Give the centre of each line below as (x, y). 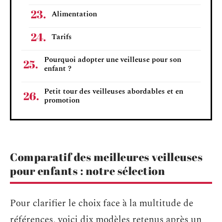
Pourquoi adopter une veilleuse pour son (113, 59)
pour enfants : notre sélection (87, 171)
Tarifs (62, 37)
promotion (62, 100)
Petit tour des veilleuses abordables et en (114, 91)
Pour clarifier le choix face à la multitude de (102, 203)
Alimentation (74, 14)
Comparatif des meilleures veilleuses (106, 157)
